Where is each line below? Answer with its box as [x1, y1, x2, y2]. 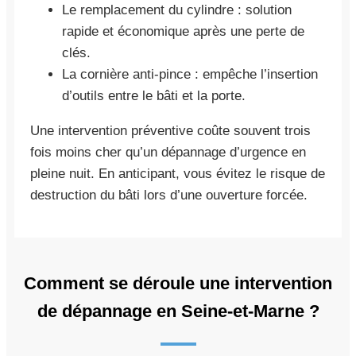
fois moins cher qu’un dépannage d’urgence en [30, 144, 306, 160]
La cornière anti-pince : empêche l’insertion [62, 66, 318, 82]
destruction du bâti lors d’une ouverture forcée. [30, 187, 308, 203]
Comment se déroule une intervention [24, 273, 332, 293]
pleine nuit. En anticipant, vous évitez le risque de [30, 165, 325, 181]
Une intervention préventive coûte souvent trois [30, 122, 311, 138]
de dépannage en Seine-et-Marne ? [37, 300, 319, 321]
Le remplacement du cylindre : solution [62, 2, 292, 17]
